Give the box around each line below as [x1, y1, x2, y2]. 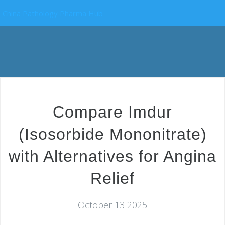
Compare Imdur [53, 103, 172, 121]
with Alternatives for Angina [9, 147, 216, 165]
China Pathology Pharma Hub [3, 8, 103, 18]
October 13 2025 [78, 199, 147, 211]
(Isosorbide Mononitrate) [18, 125, 207, 143]
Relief [90, 169, 135, 187]
